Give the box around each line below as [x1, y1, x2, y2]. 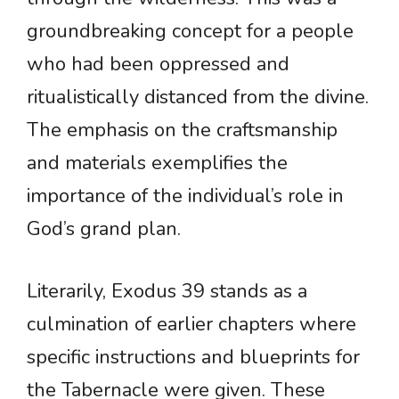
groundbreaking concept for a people [27, 18, 354, 45]
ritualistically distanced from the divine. [27, 84, 369, 111]
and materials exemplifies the [27, 150, 288, 177]
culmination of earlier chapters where [27, 311, 356, 338]
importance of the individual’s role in [27, 183, 344, 210]
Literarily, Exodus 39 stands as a [27, 278, 307, 305]
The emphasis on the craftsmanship [27, 117, 338, 144]
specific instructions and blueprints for [27, 344, 360, 371]
